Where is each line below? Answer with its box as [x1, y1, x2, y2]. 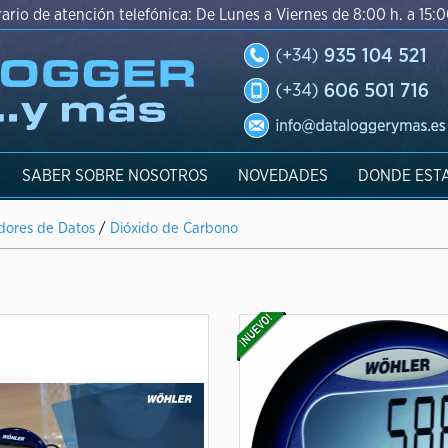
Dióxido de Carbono [110, 221, 238, 236]
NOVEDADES [238, 168, 328, 184]
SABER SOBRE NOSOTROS [22, 168, 208, 184]
